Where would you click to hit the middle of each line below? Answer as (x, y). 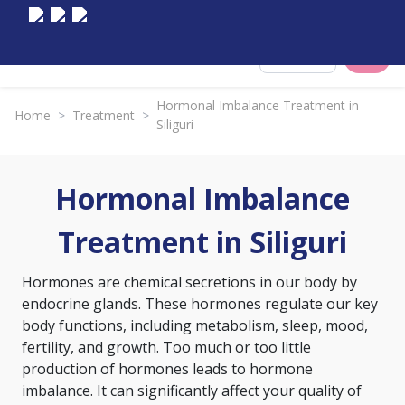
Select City (309, 57)
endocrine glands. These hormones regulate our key (200, 304)
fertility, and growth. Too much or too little (166, 347)
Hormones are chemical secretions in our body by (189, 282)
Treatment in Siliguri (202, 242)
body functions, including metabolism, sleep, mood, (195, 325)
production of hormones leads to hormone (167, 369)
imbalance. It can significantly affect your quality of (192, 391)
